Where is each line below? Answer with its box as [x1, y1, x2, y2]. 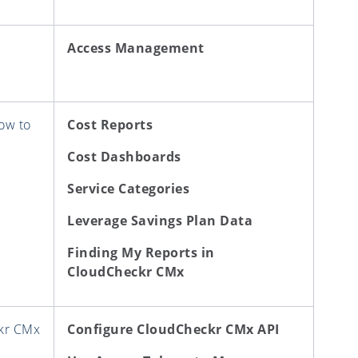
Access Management [67, 39, 205, 58]
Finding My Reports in [67, 244, 215, 262]
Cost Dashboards [67, 148, 181, 166]
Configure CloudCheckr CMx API [67, 320, 280, 339]
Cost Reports [67, 116, 153, 134]
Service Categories [67, 180, 189, 198]
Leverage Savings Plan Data [67, 212, 253, 230]
